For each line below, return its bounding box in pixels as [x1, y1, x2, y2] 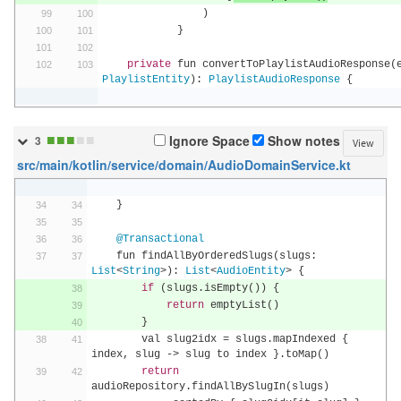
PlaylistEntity [101, 73, 190, 86]
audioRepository [90, 380, 185, 393]
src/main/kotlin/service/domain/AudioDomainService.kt [17, 158, 351, 174]
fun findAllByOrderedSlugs [115, 250, 273, 262]
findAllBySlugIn [191, 380, 286, 393]
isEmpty [203, 282, 248, 294]
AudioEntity [216, 265, 286, 277]
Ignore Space [166, 133, 250, 150]
